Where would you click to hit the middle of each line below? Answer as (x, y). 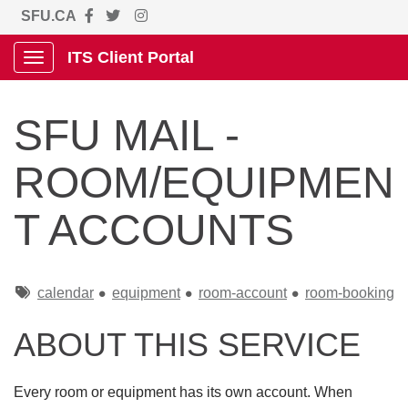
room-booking (350, 293)
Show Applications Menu (113, 74)
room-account (243, 293)
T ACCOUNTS (154, 230)
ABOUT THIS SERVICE (187, 345)
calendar (66, 293)
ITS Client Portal (131, 57)
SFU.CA (49, 16)
